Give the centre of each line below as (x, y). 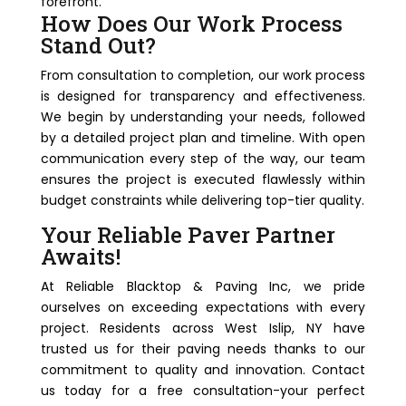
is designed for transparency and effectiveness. (203, 96)
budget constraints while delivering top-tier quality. (202, 200)
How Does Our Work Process (191, 24)
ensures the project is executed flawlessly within (203, 179)
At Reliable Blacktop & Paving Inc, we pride (203, 286)
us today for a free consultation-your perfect (203, 391)
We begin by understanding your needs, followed (203, 117)
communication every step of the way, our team (203, 159)
